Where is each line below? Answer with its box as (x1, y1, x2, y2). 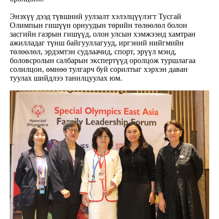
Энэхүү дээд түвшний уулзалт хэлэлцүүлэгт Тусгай (10, 12, 181, 21)
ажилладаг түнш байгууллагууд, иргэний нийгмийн (10, 39, 184, 47)
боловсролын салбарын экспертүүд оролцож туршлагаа (10, 56, 196, 65)
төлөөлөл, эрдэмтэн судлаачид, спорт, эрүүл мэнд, (10, 47, 176, 56)
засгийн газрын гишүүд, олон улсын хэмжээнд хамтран (10, 30, 196, 39)
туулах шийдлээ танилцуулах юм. (10, 74, 122, 83)
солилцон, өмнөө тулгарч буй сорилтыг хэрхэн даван (10, 65, 188, 74)
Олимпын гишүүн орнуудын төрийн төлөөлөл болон (10, 21, 187, 30)
